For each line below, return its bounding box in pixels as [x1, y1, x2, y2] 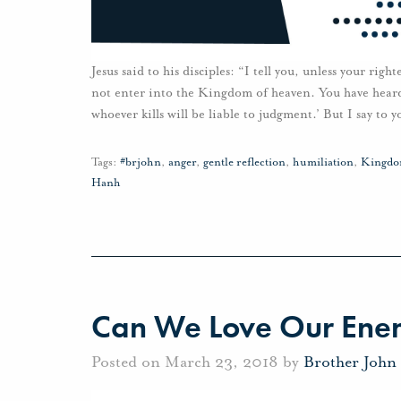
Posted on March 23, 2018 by [91, 351, 303, 371]
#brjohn [120, 155, 161, 170]
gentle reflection [203, 155, 286, 170]
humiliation [293, 155, 354, 170]
